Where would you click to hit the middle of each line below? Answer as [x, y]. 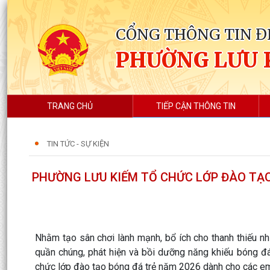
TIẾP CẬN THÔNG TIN [196, 106]
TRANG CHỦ [70, 106]
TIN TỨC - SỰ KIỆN [78, 144]
